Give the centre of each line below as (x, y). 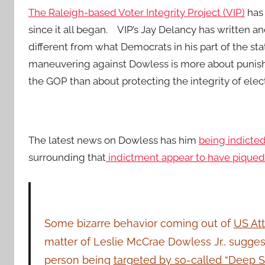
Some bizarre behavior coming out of (139, 223)
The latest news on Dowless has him (114, 140)
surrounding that (67, 158)
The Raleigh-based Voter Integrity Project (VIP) (137, 12)
